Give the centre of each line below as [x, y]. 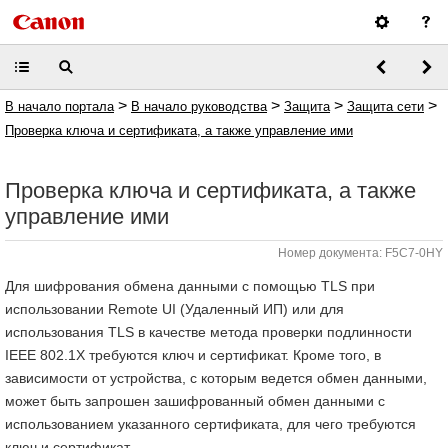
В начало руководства [199, 106]
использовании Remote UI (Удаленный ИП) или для [174, 309]
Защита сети [385, 106]
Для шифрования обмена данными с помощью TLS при [190, 286]
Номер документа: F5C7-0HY [360, 253]
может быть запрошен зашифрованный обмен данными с [195, 401]
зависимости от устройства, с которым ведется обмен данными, [216, 378]
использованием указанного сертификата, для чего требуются [210, 424]
